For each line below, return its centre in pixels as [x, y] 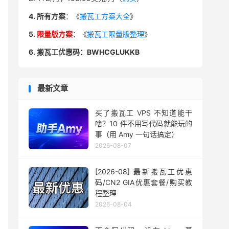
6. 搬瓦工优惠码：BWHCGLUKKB [84, 52]
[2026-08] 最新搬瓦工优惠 [144, 171]
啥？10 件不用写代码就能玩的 [144, 123]
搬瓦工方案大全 [105, 16]
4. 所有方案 [47, 16]
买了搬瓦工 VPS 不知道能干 [144, 113]
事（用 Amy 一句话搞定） [137, 134]
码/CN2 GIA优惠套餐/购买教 [144, 182]
